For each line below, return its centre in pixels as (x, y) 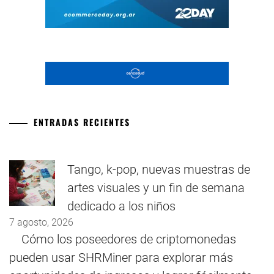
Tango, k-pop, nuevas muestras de (159, 170)
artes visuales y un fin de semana (156, 188)
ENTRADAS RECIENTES (82, 122)
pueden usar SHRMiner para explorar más (121, 258)
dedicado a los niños (121, 206)
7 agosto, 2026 (41, 223)
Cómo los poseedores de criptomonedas (129, 239)
